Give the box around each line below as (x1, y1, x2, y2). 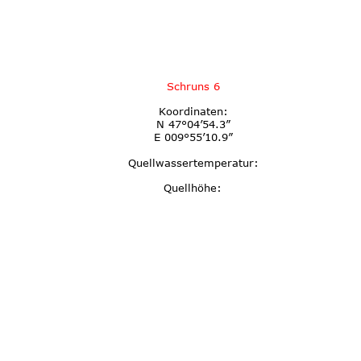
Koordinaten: (158, 105, 228, 118)
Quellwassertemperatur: (127, 156, 259, 169)
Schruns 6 (166, 79, 220, 93)
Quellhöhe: (164, 181, 222, 195)
